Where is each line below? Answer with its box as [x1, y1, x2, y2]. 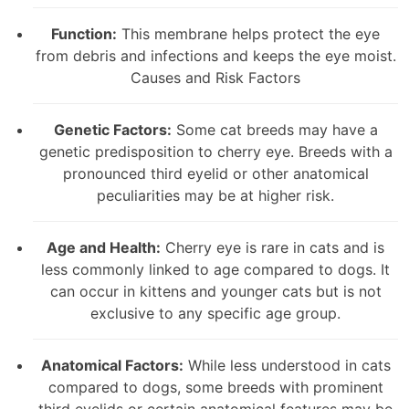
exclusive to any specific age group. [90, 303, 341, 322]
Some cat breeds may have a [171, 120, 378, 139]
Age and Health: [47, 237, 161, 257]
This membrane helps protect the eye [117, 24, 380, 43]
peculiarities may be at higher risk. [97, 185, 334, 204]
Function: [51, 24, 117, 43]
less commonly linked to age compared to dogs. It [41, 259, 390, 278]
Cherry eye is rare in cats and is [161, 237, 384, 257]
